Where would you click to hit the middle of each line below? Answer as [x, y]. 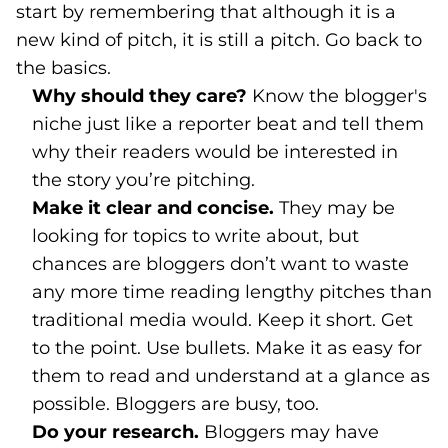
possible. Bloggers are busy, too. [175, 404]
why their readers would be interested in [215, 152]
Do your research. [118, 432]
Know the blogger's [339, 96]
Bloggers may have [291, 432]
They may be [337, 208]
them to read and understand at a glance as [231, 376]
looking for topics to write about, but [195, 236]
